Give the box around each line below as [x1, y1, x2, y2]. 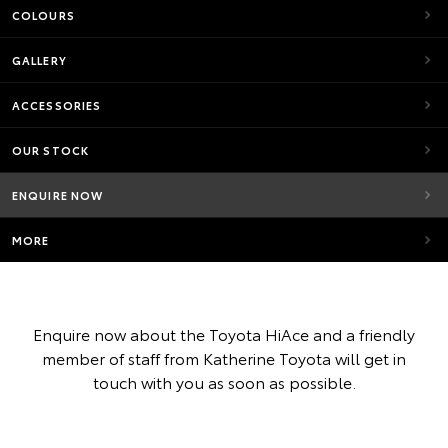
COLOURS [12, 7, 75, 23]
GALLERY [12, 52, 67, 68]
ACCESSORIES [12, 97, 102, 113]
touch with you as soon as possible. [92, 370, 356, 393]
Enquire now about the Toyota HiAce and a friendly [33, 322, 415, 345]
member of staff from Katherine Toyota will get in [42, 346, 406, 369]
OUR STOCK [12, 142, 89, 158]
